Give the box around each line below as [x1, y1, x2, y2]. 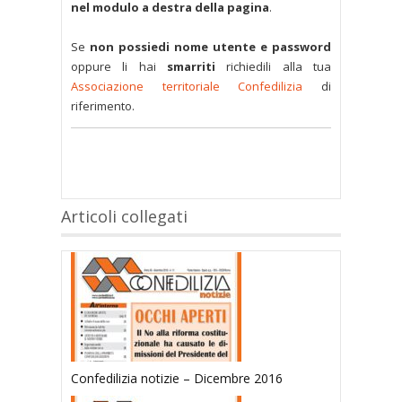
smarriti [167, 58, 215, 75]
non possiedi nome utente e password [90, 39, 331, 56]
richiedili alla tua [215, 58, 331, 75]
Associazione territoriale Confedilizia [71, 78, 303, 95]
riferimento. [71, 98, 135, 115]
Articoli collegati [61, 205, 188, 228]
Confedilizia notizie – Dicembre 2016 [71, 370, 283, 388]
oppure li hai [71, 58, 167, 75]
